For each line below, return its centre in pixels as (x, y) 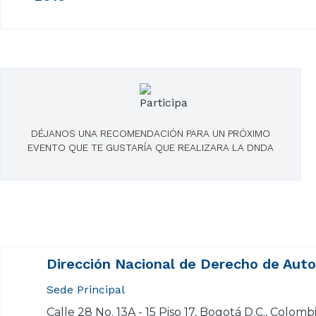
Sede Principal (87, 290)
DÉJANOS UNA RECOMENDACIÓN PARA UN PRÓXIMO (150, 133)
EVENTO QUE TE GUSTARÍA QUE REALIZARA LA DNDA (150, 147)
